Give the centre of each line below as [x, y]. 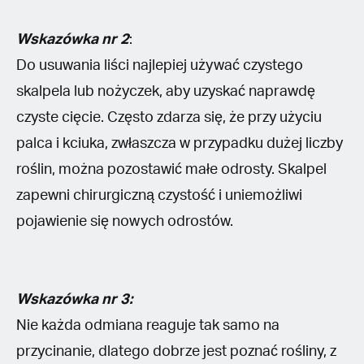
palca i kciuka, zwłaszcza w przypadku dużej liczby [180, 143]
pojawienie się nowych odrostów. [125, 221]
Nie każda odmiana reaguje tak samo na [148, 325]
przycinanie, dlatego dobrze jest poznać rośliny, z [176, 351]
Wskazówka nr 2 [73, 39]
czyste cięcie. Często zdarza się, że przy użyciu [169, 117]
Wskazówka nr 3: [74, 299]
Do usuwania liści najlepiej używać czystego [160, 65]
